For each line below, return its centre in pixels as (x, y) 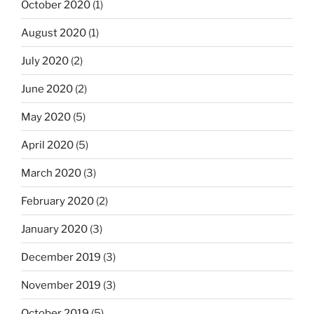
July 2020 (45, 61)
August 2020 (54, 33)
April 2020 (47, 145)
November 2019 (61, 285)
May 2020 (46, 117)
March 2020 (51, 173)
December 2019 (61, 257)
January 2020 (54, 229)
